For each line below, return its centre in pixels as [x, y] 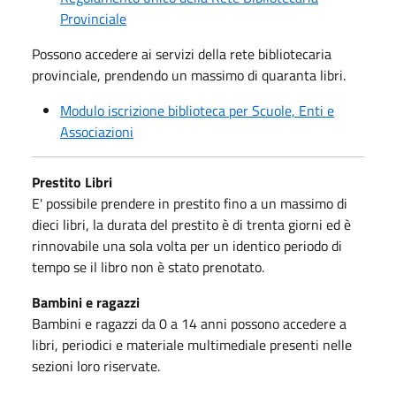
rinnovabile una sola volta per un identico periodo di [187, 245]
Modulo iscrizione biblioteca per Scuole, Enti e [197, 110]
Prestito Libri [72, 182]
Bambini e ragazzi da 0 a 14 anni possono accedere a [189, 323]
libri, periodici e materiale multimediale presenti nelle [192, 344]
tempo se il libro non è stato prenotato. [148, 267]
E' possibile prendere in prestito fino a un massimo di [190, 203]
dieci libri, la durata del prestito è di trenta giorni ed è [191, 224]
